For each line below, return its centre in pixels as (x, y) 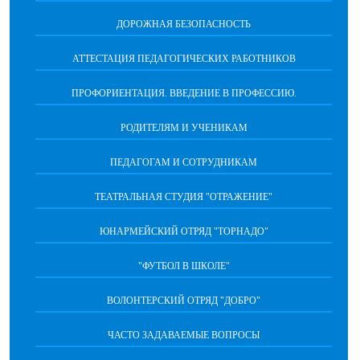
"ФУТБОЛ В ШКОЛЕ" (184, 266)
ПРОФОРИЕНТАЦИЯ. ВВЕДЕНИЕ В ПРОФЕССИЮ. (184, 93)
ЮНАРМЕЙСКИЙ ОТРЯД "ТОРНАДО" (184, 231)
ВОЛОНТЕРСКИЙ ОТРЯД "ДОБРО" (184, 301)
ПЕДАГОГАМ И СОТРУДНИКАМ (184, 162)
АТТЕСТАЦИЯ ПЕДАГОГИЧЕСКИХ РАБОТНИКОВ (184, 59)
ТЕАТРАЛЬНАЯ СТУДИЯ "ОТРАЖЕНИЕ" (184, 197)
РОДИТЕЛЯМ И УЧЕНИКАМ (184, 128)
